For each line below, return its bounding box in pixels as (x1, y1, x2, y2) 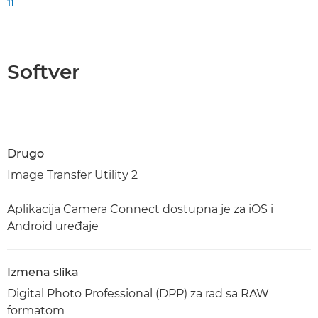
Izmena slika (7, 265, 79, 279)
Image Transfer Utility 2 (7, 168, 138, 182)
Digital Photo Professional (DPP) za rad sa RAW (7, 287, 269, 300)
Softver (7, 60, 80, 84)
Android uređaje (7, 219, 99, 233)
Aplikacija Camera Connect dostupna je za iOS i (7, 202, 273, 216)
